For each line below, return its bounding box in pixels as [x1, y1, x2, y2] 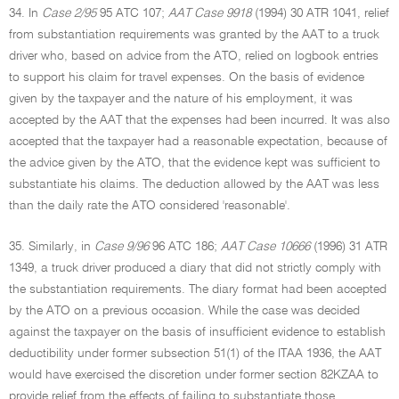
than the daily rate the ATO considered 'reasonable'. [9, 199, 290, 212]
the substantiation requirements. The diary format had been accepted [9, 283, 387, 296]
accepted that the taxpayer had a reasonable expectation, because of [9, 135, 387, 148]
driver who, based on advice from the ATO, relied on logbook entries [9, 50, 379, 62]
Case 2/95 [42, 7, 96, 20]
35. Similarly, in [9, 240, 94, 253]
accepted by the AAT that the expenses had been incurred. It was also [9, 114, 390, 126]
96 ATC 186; [149, 240, 221, 253]
